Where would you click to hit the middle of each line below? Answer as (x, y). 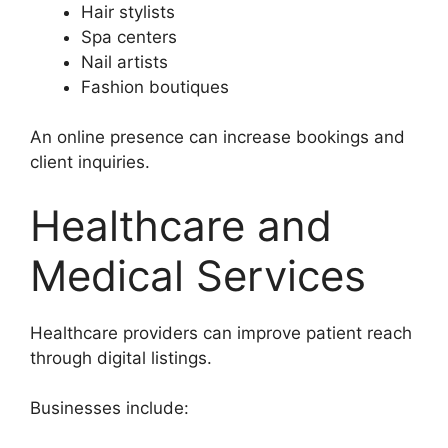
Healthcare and (181, 225)
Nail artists (124, 61)
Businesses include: (109, 408)
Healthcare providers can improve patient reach (221, 332)
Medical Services (198, 275)
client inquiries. (90, 162)
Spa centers (129, 36)
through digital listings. (121, 357)
